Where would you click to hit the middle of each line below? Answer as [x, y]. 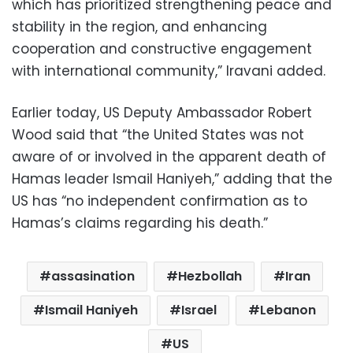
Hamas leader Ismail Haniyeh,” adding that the [172, 178]
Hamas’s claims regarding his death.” [140, 223]
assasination [93, 276]
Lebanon [288, 310]
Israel [199, 310]
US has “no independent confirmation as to [160, 201]
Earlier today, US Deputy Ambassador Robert [162, 112]
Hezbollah [210, 276]
